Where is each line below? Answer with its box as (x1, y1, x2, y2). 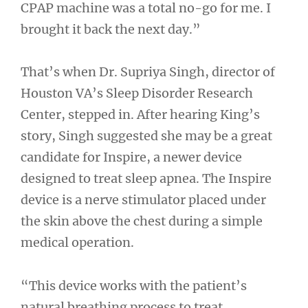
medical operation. (21, 234, 134, 250)
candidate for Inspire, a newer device (21, 149, 242, 165)
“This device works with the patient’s (21, 277, 247, 294)
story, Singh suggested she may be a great (21, 128, 272, 144)
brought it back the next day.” (21, 21, 201, 37)
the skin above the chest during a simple (21, 213, 263, 229)
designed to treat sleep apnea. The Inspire (21, 170, 272, 186)
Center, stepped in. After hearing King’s (21, 107, 260, 122)
